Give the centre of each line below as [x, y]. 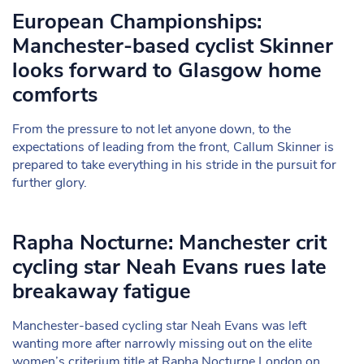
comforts [55, 95]
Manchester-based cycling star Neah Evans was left [159, 326]
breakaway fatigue [102, 291]
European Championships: [137, 22]
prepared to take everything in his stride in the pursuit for [174, 165]
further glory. [50, 183]
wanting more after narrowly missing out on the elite [162, 344]
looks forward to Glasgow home [167, 70]
